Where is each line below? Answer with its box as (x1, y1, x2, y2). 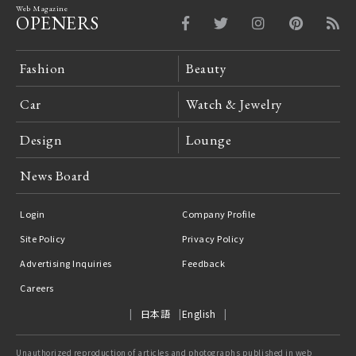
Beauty (186, 60, 226, 78)
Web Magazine (16, 3, 68, 14)
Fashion (20, 60, 66, 78)
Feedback (182, 257, 226, 270)
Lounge (186, 131, 232, 149)
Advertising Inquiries (20, 257, 112, 270)
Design (20, 131, 63, 149)
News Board (20, 167, 91, 185)
